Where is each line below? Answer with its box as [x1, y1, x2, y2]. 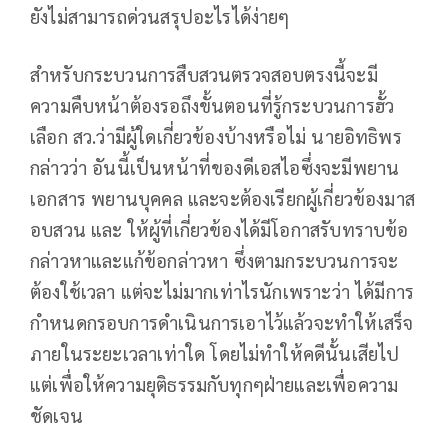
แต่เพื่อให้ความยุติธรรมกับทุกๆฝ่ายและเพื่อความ [30, 371, 399, 396]
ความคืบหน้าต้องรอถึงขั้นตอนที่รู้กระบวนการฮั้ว [30, 92, 395, 117]
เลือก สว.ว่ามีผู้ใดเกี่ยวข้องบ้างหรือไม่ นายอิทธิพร [30, 123, 402, 148]
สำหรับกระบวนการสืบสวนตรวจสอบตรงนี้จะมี [30, 61, 378, 86]
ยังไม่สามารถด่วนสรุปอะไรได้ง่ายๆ [30, 3, 290, 28]
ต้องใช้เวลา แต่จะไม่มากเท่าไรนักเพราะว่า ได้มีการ [30, 278, 415, 303]
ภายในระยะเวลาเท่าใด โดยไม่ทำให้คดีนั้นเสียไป [30, 340, 400, 365]
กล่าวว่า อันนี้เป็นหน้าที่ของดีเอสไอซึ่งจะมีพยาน [30, 154, 400, 179]
